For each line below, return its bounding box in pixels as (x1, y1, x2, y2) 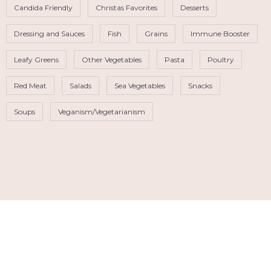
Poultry (207, 54, 234, 64)
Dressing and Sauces (14, 28, 85, 38)
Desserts (180, 2, 209, 12)
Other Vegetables (82, 54, 142, 64)
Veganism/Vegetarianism (58, 106, 145, 116)
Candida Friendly (14, 2, 73, 12)
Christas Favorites (96, 2, 157, 12)
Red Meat (14, 80, 47, 90)
